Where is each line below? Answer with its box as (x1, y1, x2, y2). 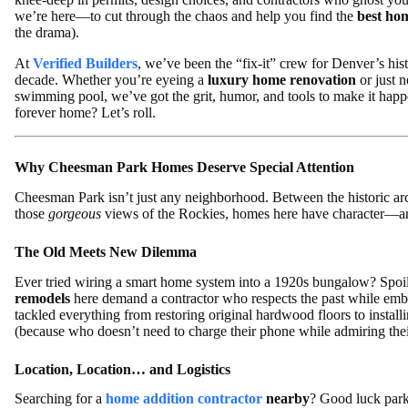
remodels (15, 290, 70, 306)
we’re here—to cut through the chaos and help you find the (15, 8, 357, 24)
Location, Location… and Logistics (15, 361, 230, 377)
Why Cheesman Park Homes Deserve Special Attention (15, 159, 354, 175)
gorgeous (48, 205, 101, 221)
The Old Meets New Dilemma (15, 243, 197, 260)
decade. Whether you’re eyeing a (15, 72, 208, 87)
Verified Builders (33, 56, 138, 71)
